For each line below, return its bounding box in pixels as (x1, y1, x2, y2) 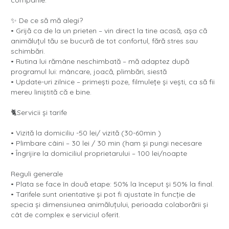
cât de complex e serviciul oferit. (11, 210, 120, 220)
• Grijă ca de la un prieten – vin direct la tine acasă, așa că (11, 26, 207, 36)
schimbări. (11, 47, 45, 56)
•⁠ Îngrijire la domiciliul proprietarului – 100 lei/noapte (11, 149, 187, 158)
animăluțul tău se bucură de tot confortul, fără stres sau (11, 36, 198, 46)
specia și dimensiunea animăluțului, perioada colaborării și (11, 200, 208, 210)
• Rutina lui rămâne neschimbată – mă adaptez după (11, 57, 189, 66)
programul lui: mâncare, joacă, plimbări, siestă (11, 67, 167, 77)
